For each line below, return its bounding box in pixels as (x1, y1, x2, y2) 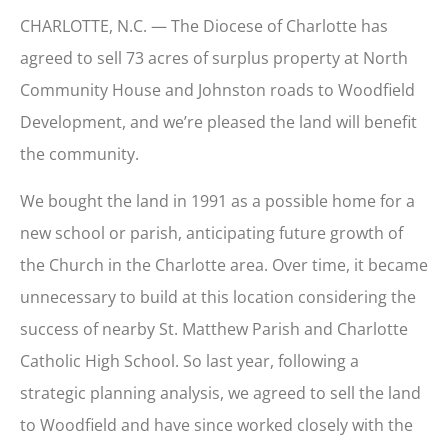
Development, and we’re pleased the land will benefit (20, 111, 417, 134)
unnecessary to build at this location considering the (20, 285, 416, 308)
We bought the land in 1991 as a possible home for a (20, 189, 415, 212)
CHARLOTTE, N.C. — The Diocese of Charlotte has (20, 15, 388, 38)
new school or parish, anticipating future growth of (20, 221, 403, 244)
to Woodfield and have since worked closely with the (20, 413, 413, 436)
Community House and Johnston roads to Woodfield (20, 79, 415, 102)
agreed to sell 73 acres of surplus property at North (20, 47, 408, 70)
